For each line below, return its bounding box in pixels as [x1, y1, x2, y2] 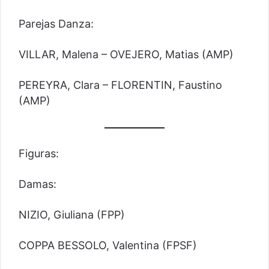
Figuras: [19, 147, 59, 160]
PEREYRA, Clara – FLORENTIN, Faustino [19, 79, 222, 92]
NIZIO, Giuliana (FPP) [19, 208, 125, 222]
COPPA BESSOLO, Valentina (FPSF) [19, 239, 197, 252]
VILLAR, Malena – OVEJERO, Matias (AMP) [19, 48, 234, 61]
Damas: [19, 178, 56, 191]
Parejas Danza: [19, 17, 94, 31]
